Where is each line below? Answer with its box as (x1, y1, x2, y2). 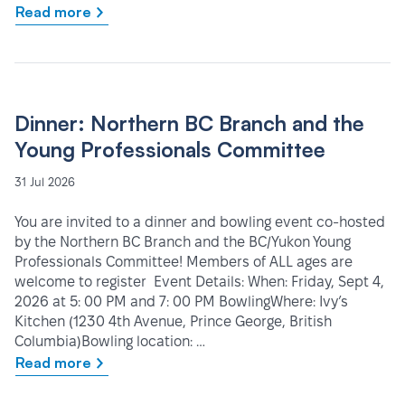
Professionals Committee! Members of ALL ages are (14, 254, 353, 270)
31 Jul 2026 (14, 175, 75, 189)
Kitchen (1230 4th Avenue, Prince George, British (14, 314, 332, 330)
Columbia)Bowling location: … (14, 334, 205, 350)
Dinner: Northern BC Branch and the (14, 110, 364, 137)
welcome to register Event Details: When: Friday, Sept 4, (14, 274, 384, 290)
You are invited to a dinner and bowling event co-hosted (14, 214, 385, 231)
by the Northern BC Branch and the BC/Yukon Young (14, 234, 351, 250)
